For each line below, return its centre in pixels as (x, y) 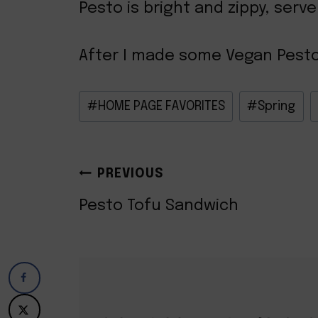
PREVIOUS (131, 174)
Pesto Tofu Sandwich (159, 206)
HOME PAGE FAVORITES (161, 107)
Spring (277, 107)
